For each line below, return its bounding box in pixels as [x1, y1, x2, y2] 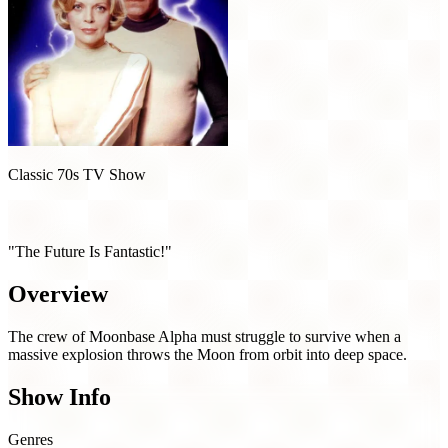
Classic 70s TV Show [8, 166, 146, 183]
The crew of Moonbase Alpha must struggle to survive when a [8, 328, 401, 346]
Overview [8, 281, 108, 308]
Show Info [8, 384, 111, 411]
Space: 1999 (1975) [8, 202, 164, 224]
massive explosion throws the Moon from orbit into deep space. [8, 346, 407, 364]
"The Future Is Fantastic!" [8, 243, 172, 261]
